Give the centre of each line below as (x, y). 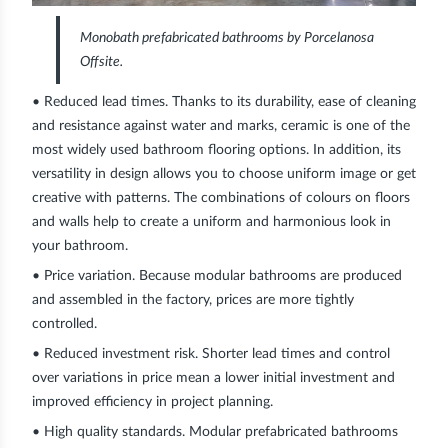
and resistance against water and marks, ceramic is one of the (221, 125)
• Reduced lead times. (102, 101)
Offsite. (101, 61)
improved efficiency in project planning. (152, 401)
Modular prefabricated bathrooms (293, 431)
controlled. (64, 323)
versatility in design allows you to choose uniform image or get (224, 173)
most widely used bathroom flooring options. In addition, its (216, 149)
